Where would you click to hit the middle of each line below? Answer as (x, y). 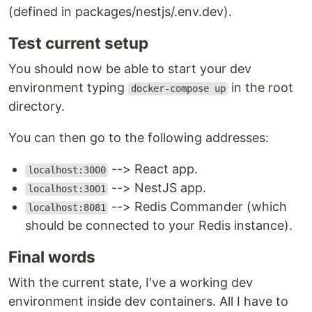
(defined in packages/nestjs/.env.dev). (120, 12)
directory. (37, 107)
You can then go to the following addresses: (139, 138)
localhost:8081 (67, 208)
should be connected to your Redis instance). (159, 226)
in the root (261, 88)
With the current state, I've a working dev (131, 283)
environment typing (68, 88)
